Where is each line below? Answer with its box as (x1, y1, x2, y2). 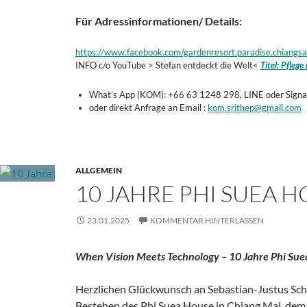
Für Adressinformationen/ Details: (75, 14, 242, 27)
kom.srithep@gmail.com (208, 101, 302, 113)
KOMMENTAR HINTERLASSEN (150, 214, 264, 225)
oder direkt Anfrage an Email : (89, 101, 208, 113)
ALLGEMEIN (75, 164, 122, 175)
